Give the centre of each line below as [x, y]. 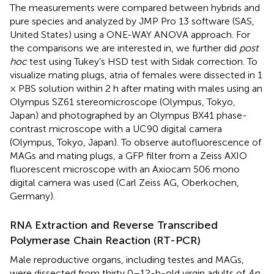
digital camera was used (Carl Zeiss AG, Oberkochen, [124, 182]
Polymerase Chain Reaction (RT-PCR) [105, 240]
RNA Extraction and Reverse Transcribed [114, 225]
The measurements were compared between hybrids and [135, 7]
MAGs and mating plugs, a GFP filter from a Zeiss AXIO [128, 155]
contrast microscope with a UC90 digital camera [116, 128]
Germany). [32, 196]
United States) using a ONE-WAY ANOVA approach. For [130, 34]
